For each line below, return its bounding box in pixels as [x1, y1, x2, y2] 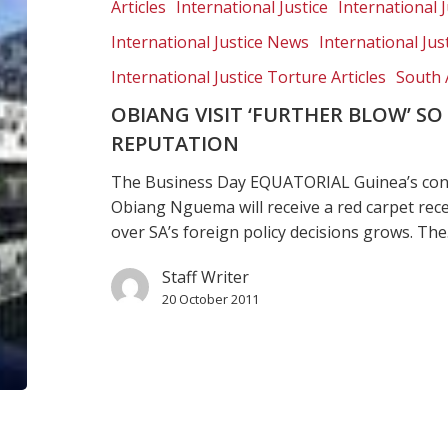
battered [29, 64, 95, 87]
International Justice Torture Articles [111, 66, 387, 89]
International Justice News [111, 31, 310, 54]
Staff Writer [162, 266, 250, 289]
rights [29, 89, 75, 112]
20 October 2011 [162, 290, 260, 309]
